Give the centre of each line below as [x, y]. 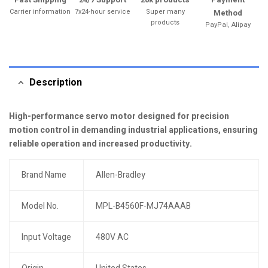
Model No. [40, 206]
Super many [165, 12]
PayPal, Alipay [228, 25]
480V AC [112, 237]
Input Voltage [46, 237]
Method [228, 13]
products [165, 22]
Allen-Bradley [120, 175]
